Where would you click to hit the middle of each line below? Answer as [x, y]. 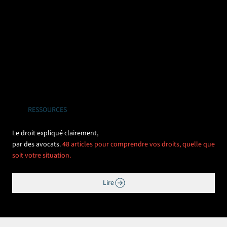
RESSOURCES [48, 110]
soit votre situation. [42, 155]
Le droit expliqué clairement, [55, 133]
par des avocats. [36, 144]
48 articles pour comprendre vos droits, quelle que [139, 144]
